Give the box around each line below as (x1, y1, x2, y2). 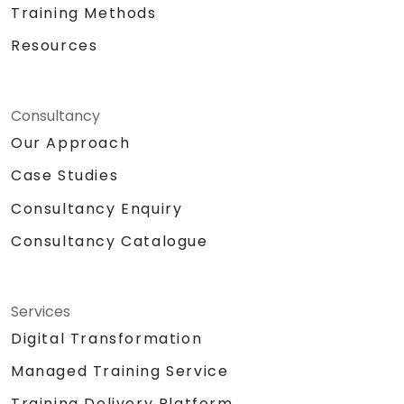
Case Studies (11, 165, 119, 187)
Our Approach (11, 133, 131, 154)
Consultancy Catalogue (11, 230, 208, 252)
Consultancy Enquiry (11, 197, 183, 219)
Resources (11, 35, 98, 57)
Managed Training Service (11, 360, 229, 381)
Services (11, 300, 70, 322)
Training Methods (11, 3, 157, 24)
